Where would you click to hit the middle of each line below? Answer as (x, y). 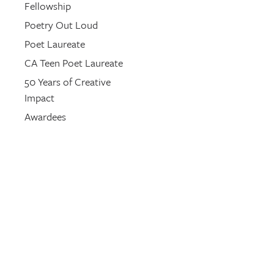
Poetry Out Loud (61, 25)
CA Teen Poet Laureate (73, 63)
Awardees (45, 117)
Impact (39, 98)
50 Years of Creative (67, 82)
